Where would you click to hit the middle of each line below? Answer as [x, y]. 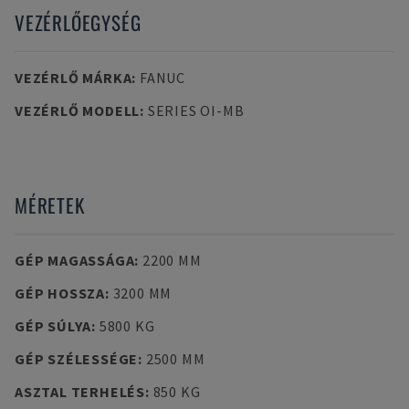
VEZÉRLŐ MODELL [78, 110]
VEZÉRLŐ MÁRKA [73, 78]
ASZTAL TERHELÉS [80, 392]
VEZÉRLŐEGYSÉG [78, 22]
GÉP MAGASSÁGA [75, 260]
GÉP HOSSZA [60, 293]
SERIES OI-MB [196, 110]
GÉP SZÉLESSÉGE [77, 359]
